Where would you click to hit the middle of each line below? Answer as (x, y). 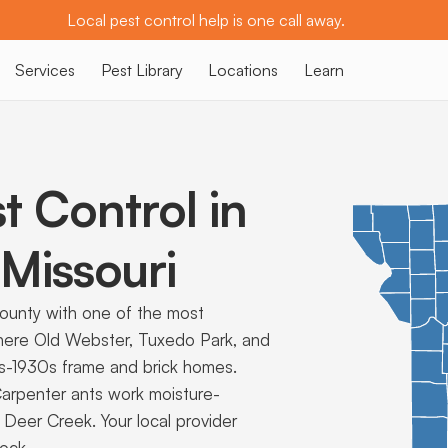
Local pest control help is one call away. (206, 20)
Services (45, 70)
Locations (243, 70)
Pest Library (141, 70)
